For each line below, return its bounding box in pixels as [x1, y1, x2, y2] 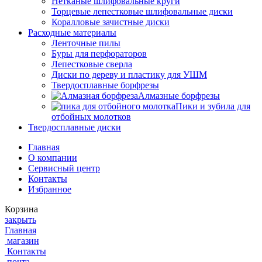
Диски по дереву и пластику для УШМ [51, 70, 207, 80]
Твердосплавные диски [28, 122, 121, 133]
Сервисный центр [28, 163, 100, 174]
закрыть [5, 215, 36, 225]
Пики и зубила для [175, 101, 250, 112]
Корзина [5, 204, 38, 215]
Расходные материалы [28, 27, 116, 38]
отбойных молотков [51, 112, 131, 122]
